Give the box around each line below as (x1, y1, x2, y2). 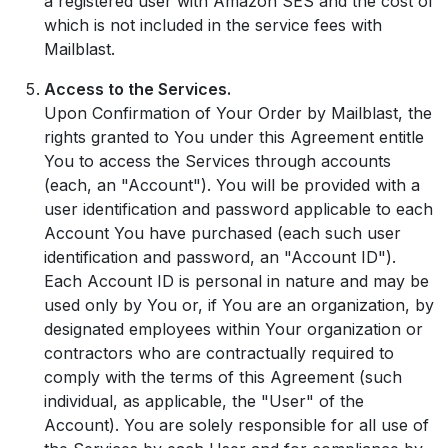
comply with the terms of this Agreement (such (44, 367, 402, 387)
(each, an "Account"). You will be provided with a (44, 175, 420, 195)
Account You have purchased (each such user (44, 223, 401, 243)
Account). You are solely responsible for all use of (44, 415, 429, 435)
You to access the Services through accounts (44, 151, 391, 171)
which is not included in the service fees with (44, 15, 382, 35)
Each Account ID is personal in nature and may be (44, 271, 429, 291)
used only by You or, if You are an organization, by (44, 295, 434, 315)
